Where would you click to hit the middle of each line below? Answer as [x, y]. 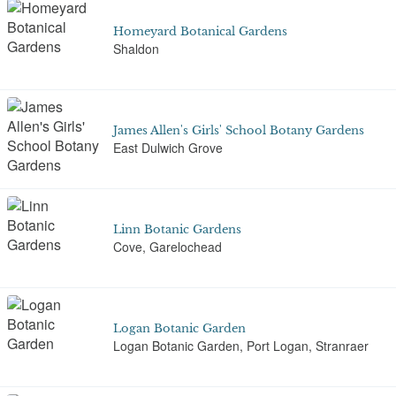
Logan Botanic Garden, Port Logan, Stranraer [241, 346]
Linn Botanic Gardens [177, 229]
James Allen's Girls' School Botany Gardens [239, 130]
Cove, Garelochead [168, 247]
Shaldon [136, 49]
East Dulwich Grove [168, 148]
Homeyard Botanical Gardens [200, 31]
